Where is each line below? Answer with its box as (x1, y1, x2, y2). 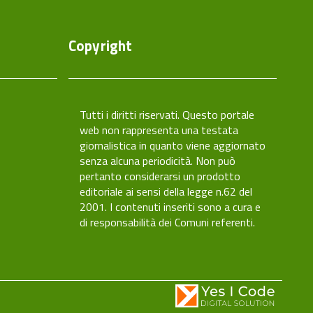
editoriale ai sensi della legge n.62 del (80, 183, 252, 200)
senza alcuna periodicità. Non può (80, 152, 235, 169)
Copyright (68, 34, 133, 57)
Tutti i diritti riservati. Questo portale (80, 106, 254, 123)
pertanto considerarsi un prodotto (80, 168, 240, 184)
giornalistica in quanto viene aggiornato (80, 137, 265, 154)
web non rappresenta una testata (80, 122, 238, 138)
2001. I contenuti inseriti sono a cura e (80, 198, 261, 215)
